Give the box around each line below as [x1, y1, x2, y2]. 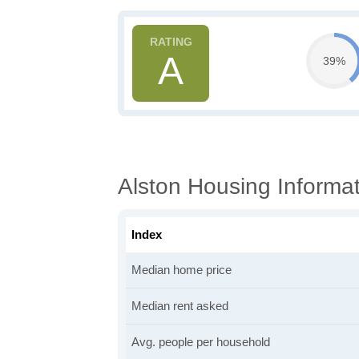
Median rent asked [131, 299, 228, 313]
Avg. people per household [131, 335, 270, 349]
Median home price [131, 263, 232, 276]
